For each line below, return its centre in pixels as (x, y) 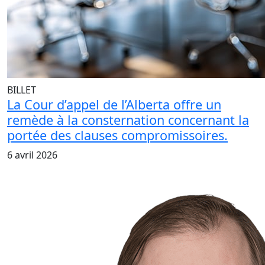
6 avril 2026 (32, 155)
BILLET (22, 90)
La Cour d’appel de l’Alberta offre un (114, 105)
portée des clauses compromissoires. (117, 135)
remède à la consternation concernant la (128, 120)
